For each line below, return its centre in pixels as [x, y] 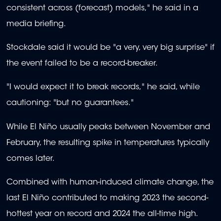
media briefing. [36, 24]
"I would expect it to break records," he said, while [103, 88]
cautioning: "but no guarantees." [70, 103]
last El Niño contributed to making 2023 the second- [107, 199]
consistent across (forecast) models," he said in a [102, 8]
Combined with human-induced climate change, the [110, 183]
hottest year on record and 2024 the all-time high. [102, 214]
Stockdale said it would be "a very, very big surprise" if [110, 48]
